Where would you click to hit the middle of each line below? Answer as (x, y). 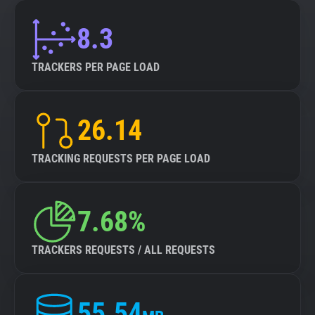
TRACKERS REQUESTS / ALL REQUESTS (123, 250)
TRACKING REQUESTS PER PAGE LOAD (121, 159)
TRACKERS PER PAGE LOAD (96, 67)
